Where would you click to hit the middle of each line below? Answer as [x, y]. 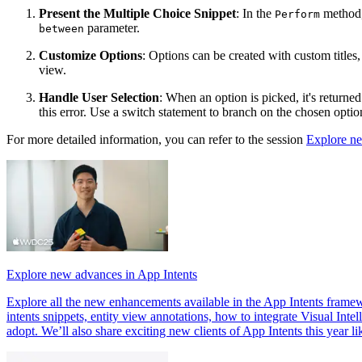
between [61, 28]
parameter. [112, 27]
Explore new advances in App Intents [102, 274]
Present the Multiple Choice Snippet [137, 13]
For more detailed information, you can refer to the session [156, 139]
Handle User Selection [99, 97]
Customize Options [90, 55]
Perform [297, 14]
